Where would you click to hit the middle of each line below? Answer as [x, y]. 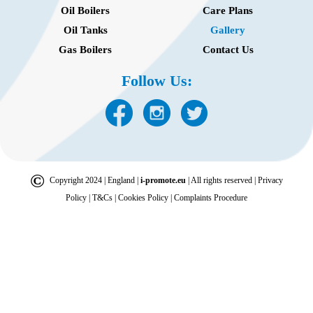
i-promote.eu [164, 181]
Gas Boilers [85, 50]
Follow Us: [156, 81]
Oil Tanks [85, 30]
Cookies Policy [144, 198]
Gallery [228, 30]
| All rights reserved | [223, 181]
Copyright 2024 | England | [95, 181]
